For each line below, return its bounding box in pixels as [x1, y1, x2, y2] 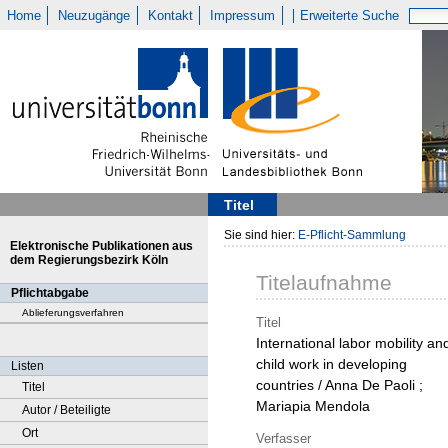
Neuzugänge [58, 8, 131, 23]
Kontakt [147, 8, 193, 23]
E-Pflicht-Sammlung [298, 228, 406, 242]
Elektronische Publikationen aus [10, 239, 193, 253]
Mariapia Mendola [256, 398, 370, 415]
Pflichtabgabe [11, 286, 89, 300]
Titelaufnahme [256, 271, 392, 295]
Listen [11, 359, 44, 373]
